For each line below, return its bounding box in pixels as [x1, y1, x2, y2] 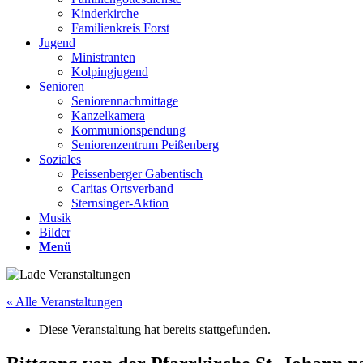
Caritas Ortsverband [71, 181, 173, 195]
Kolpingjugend [71, 65, 148, 79]
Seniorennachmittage [71, 94, 178, 108]
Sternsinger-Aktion [71, 196, 169, 210]
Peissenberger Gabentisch [71, 167, 203, 181]
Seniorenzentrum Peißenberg [71, 138, 219, 152]
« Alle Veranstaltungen [6, 295, 122, 309]
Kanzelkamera [71, 109, 145, 122]
